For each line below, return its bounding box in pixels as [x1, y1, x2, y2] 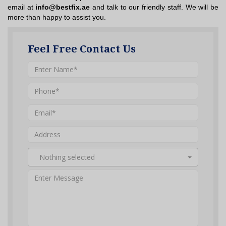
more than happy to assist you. [8, 13, 106, 21]
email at [8, 3, 36, 11]
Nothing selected [39, 152, 95, 162]
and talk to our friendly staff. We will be [90, 3, 219, 11]
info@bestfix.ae [35, 3, 90, 11]
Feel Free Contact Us [28, 43, 136, 55]
